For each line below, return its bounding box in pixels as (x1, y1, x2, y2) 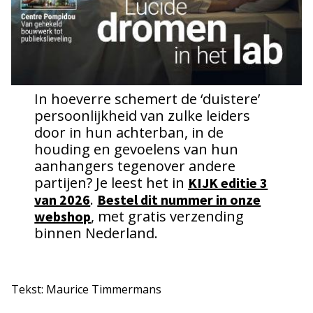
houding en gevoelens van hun (34, 139, 239, 159)
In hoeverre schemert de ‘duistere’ (34, 89, 261, 108)
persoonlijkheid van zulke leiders (34, 105, 251, 125)
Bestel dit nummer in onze (97, 190, 261, 208)
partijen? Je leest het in (34, 173, 189, 192)
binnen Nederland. (34, 223, 159, 242)
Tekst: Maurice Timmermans (11, 281, 161, 297)
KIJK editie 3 (188, 173, 268, 191)
